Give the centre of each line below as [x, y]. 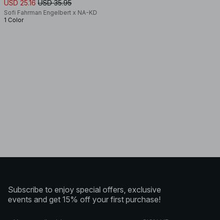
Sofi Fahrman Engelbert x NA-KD [51, 13]
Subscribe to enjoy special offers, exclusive [84, 190]
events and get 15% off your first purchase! [84, 200]
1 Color [14, 20]
